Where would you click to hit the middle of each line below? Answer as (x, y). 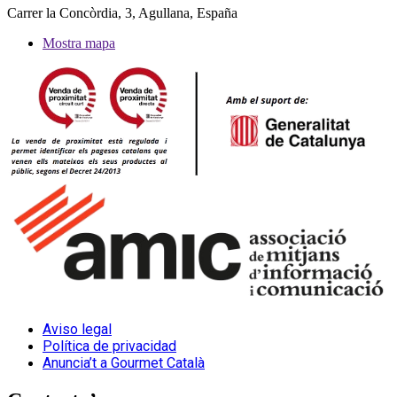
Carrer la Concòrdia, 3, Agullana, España (122, 12)
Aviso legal (77, 330)
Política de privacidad (109, 346)
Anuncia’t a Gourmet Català (124, 363)
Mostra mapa (79, 43)
